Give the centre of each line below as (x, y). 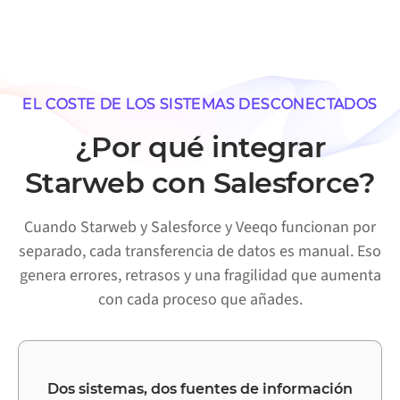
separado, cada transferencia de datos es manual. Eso (200, 252)
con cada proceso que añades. (200, 300)
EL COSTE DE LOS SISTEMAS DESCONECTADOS (200, 104)
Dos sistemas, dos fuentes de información (200, 388)
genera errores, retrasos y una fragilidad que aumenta (200, 276)
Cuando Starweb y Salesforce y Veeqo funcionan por (200, 228)
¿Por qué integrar (200, 147)
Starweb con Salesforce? (200, 183)
